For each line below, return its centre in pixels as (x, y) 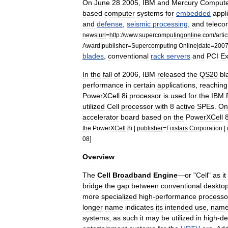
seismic (139, 24)
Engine (165, 175)
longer (93, 207)
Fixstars (177, 128)
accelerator (101, 117)
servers (178, 56)
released (171, 74)
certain (144, 85)
